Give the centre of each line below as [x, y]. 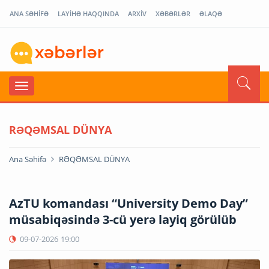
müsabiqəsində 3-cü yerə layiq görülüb [123, 219]
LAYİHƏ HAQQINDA [88, 14]
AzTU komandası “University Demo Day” [128, 203]
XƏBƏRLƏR [173, 14]
